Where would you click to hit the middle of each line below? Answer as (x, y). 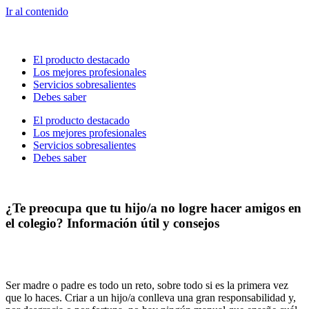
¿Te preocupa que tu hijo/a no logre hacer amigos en (153, 208)
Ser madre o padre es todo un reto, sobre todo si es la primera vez (147, 286)
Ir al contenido (37, 11)
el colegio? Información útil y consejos (112, 223)
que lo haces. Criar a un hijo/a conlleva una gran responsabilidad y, (151, 298)
